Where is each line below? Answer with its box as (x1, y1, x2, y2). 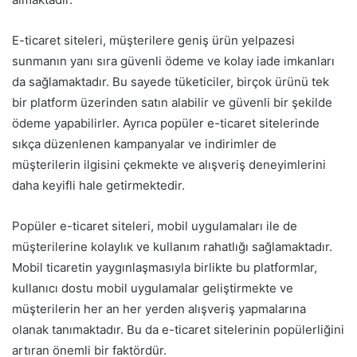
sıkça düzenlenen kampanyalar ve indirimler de (12, 135, 277, 151)
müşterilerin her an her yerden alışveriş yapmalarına (12, 300, 306, 316)
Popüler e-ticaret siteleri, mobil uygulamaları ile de (12, 218, 297, 233)
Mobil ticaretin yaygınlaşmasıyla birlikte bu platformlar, (12, 259, 317, 275)
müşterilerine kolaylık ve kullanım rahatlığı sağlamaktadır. (12, 238, 332, 254)
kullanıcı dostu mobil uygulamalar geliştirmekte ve (12, 280, 293, 296)
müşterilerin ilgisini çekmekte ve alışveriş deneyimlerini (12, 156, 326, 172)
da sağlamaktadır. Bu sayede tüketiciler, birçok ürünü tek (12, 73, 329, 89)
